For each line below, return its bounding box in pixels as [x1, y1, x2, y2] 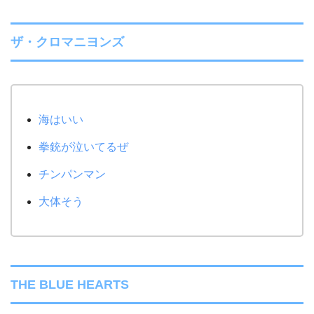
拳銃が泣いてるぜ [39, 140, 129, 153]
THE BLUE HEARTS [11, 278, 129, 292]
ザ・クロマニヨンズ [11, 35, 124, 50]
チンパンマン [39, 168, 107, 180]
